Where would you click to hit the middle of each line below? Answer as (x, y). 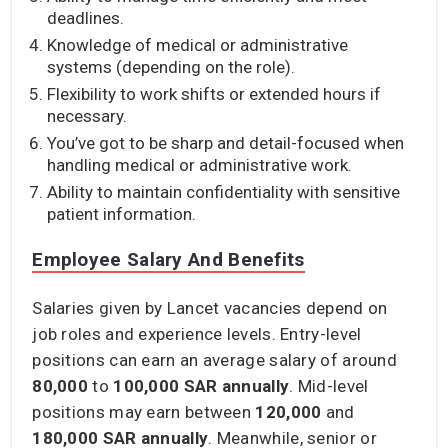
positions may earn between (144, 411)
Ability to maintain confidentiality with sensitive (224, 191)
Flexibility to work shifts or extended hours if (214, 93)
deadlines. (86, 17)
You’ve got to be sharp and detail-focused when (226, 142)
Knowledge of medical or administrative (198, 44)
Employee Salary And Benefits (168, 259)
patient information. (122, 213)
